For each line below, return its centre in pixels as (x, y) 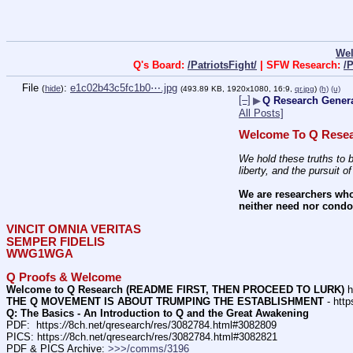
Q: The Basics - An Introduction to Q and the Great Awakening (158, 313)
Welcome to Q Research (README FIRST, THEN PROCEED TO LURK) (175, 289)
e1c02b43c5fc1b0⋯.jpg (124, 87)
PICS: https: (35, 337)
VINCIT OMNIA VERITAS (74, 230)
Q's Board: (160, 65)
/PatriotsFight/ (222, 65)
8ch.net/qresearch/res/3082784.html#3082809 (173, 325)
